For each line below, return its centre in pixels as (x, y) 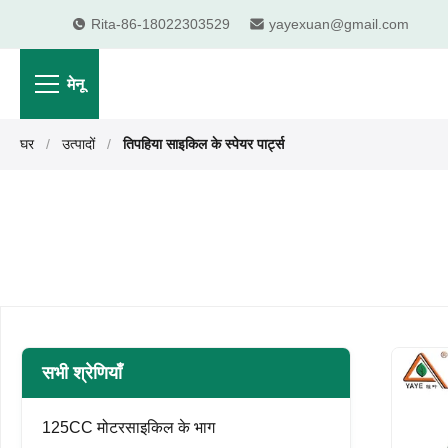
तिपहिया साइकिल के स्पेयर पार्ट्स (203, 144)
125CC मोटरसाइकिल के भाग (128, 427)
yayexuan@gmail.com (339, 23)
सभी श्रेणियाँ (82, 373)
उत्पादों (78, 144)
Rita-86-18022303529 (160, 23)
